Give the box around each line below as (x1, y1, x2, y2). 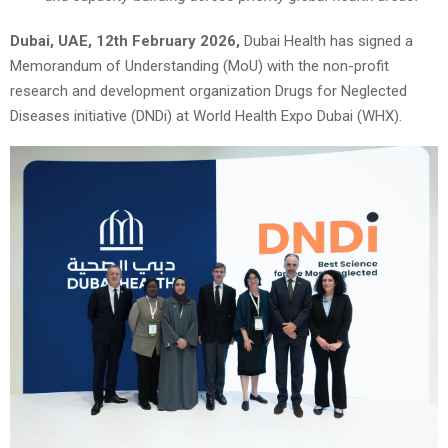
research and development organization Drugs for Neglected (10, 82, 407, 101)
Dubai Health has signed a (240, 32, 413, 51)
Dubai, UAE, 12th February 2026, (10, 32, 240, 51)
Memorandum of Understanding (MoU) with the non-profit (10, 57, 389, 76)
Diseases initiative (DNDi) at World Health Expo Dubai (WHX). (10, 107, 402, 126)
